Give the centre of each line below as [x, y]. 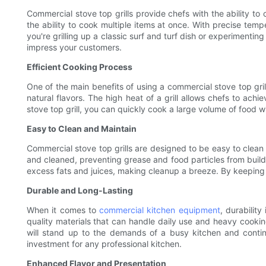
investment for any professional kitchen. [104, 244]
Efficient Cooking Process [80, 67]
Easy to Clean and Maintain [82, 129]
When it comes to [63, 210]
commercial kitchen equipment [160, 210]
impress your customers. [74, 47]
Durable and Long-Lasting [80, 191]
